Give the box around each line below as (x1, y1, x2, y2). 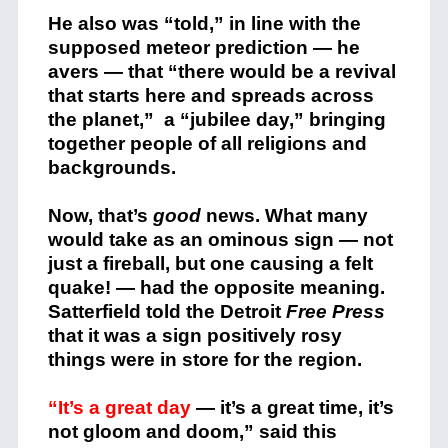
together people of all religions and (47, 133, 367, 154)
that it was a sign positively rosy (47, 325, 342, 346)
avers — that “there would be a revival (47, 61, 396, 82)
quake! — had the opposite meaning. (47, 277, 385, 298)
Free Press (285, 301, 385, 322)
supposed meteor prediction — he (47, 37, 360, 58)
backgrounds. (47, 157, 176, 178)
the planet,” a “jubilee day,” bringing (47, 109, 386, 130)
